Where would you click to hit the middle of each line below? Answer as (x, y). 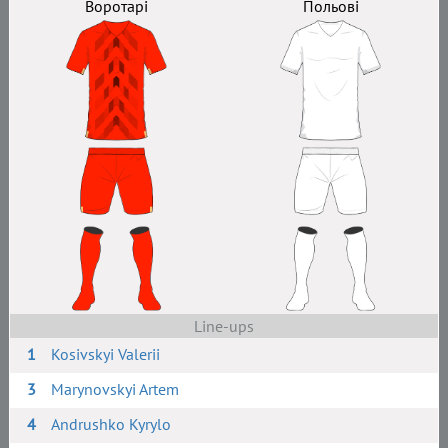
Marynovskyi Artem (115, 389)
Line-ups (223, 326)
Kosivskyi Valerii (106, 354)
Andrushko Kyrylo (111, 424)
